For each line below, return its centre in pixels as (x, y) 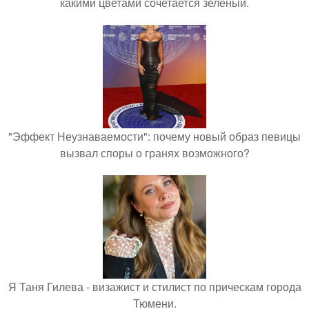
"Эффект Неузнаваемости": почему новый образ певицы (154, 137)
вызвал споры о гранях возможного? (154, 153)
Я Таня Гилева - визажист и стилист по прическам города (154, 287)
